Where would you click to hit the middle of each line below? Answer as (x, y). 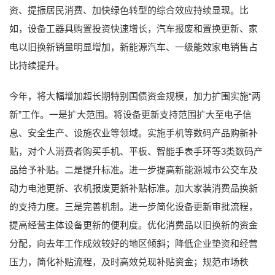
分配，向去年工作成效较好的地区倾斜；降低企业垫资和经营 (134, 243)
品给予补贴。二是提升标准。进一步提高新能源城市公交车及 (134, 169)
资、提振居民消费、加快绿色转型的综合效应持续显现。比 (129, 10)
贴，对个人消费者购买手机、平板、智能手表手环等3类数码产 (136, 151)
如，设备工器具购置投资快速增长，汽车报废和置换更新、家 (134, 28)
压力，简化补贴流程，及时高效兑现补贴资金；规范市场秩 (129, 261)
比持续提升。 (37, 65)
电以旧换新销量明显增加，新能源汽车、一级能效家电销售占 (134, 47)
